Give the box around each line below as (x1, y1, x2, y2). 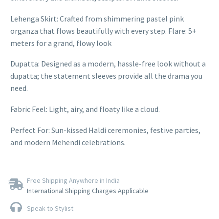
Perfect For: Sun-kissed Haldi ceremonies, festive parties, (10, 125, 200, 135)
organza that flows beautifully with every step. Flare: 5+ (10, 25, 197, 36)
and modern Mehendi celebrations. (10, 137, 126, 147)
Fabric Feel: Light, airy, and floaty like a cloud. (10, 104, 160, 114)
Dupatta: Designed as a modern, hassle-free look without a (10, 59, 206, 69)
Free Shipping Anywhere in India (27, 176, 120, 185)
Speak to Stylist (27, 204, 73, 213)
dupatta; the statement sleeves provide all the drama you (10, 71, 202, 81)
